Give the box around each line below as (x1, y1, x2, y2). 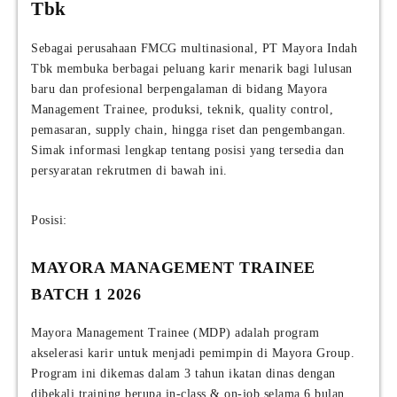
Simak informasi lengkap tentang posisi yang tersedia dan (31, 144, 344, 158)
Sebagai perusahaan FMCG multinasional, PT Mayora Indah (31, 42, 357, 56)
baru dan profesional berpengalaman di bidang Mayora (31, 82, 328, 97)
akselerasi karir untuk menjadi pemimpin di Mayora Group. (31, 346, 354, 361)
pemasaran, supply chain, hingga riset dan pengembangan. (31, 123, 346, 137)
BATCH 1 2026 (31, 285, 141, 304)
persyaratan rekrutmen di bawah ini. (31, 164, 228, 178)
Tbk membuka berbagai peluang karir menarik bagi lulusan (31, 62, 353, 76)
